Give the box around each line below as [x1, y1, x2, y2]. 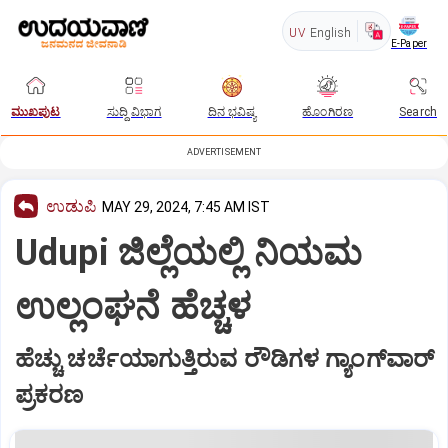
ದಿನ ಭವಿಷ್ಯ [207, 105, 257, 119]
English [309, 26, 351, 40]
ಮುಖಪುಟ [11, 105, 61, 119]
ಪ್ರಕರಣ [15, 380, 84, 409]
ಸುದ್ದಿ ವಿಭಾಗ [106, 105, 162, 119]
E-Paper [390, 37, 427, 49]
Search [399, 105, 437, 119]
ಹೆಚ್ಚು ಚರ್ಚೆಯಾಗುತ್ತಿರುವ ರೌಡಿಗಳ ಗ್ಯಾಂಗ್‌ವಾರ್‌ [15, 344, 435, 373]
